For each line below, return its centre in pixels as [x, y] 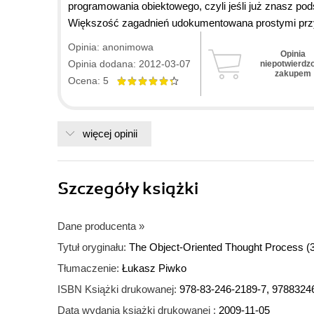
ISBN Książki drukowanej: [117, 289]
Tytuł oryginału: [92, 247]
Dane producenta [97, 226]
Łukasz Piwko [154, 268]
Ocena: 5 [93, 81]
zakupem [293, 74]
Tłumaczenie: [88, 268]
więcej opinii [110, 134]
